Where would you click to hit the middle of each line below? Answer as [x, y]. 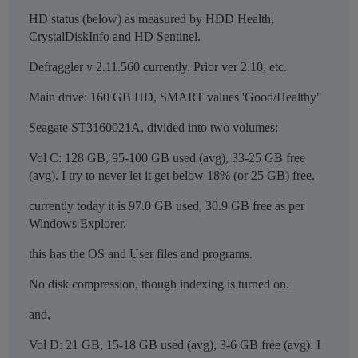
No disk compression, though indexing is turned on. [159, 284]
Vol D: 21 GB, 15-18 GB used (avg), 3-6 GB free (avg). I [175, 345]
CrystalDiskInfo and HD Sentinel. [115, 37]
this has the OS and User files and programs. [141, 254]
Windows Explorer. [78, 224]
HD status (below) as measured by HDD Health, [151, 19]
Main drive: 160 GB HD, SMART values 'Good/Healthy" [175, 97]
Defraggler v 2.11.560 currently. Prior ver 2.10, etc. [158, 67]
